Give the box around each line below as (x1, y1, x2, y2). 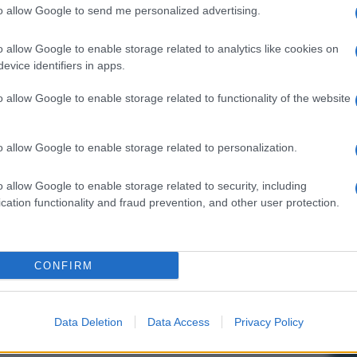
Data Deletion (53, 316, 123, 328)
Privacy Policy (233, 316, 304, 328)
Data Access (147, 316, 210, 328)
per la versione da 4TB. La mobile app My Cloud (18, 2, 320, 18)
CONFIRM (33, 259, 93, 272)
